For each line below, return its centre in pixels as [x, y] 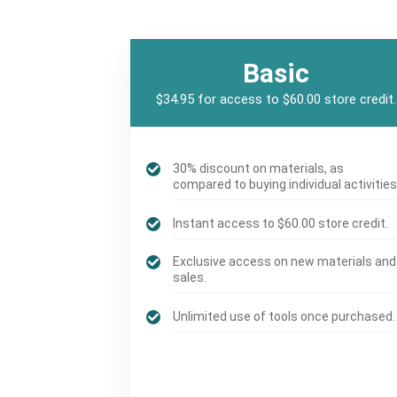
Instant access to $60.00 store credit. [281, 223]
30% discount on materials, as [259, 169]
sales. [190, 278]
